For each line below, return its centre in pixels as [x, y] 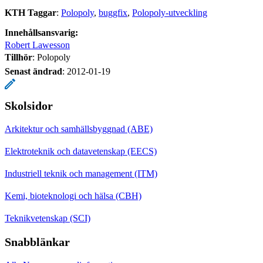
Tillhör [18, 57]
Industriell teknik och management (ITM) [81, 173]
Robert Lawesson [37, 45]
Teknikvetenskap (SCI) [48, 218]
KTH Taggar [31, 12]
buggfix [113, 12]
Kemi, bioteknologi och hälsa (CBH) [73, 195]
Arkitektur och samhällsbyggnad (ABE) [79, 129]
